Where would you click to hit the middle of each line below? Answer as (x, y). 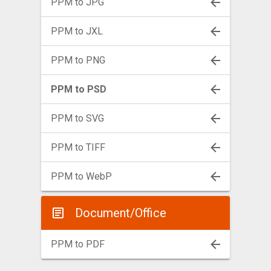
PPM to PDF (78, 244)
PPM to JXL (77, 31)
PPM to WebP (81, 176)
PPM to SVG (77, 118)
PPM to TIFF (78, 147)
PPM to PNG (78, 60)
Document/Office (121, 213)
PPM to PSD (79, 89)
